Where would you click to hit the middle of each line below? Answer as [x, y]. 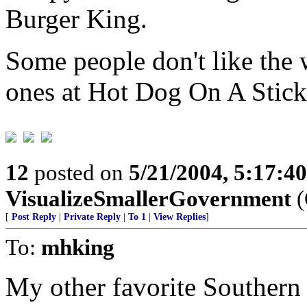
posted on [79, 172]
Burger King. [76, 19]
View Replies [180, 217]
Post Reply [34, 217]
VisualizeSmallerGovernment [148, 198]
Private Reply [92, 217]
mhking [78, 247]
